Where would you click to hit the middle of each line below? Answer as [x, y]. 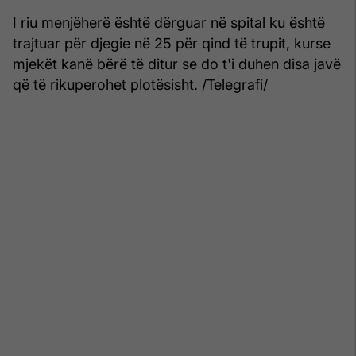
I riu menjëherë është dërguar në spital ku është [169, 22]
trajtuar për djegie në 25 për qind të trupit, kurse [172, 43]
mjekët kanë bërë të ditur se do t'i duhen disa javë [177, 64]
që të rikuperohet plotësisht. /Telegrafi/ [140, 84]
